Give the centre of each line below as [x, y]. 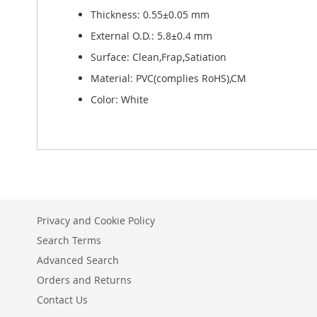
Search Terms [69, 240]
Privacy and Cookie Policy [96, 220]
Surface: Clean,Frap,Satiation [158, 57]
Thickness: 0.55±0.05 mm [150, 15]
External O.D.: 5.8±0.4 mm [151, 36]
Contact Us [62, 300]
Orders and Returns [84, 280]
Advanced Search [78, 260]
